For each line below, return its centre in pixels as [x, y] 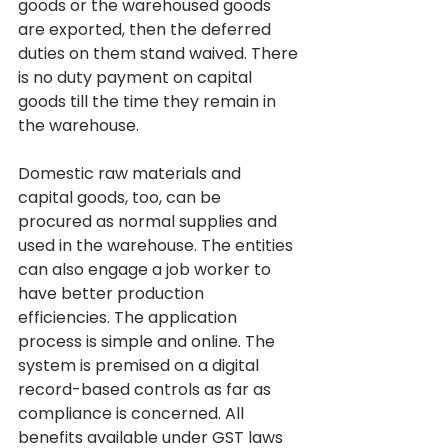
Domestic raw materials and [131, 174]
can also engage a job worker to [146, 270]
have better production [113, 294]
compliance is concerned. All [133, 414]
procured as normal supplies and [149, 222]
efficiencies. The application [129, 318]
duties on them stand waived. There [160, 54]
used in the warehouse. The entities [157, 246]
